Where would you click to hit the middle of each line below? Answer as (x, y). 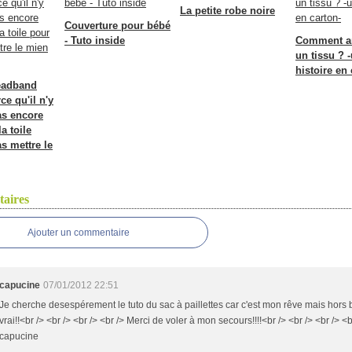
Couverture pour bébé (117, 26)
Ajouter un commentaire (79, 233)
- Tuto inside (95, 40)
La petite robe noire (227, 11)
